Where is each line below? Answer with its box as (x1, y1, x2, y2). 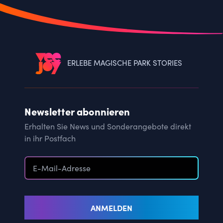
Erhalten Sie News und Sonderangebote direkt (24, 121, 191, 132)
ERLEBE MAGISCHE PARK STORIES (67, 58, 182, 68)
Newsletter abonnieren (24, 104, 130, 118)
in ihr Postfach (24, 133, 76, 144)
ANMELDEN (91, 202, 132, 214)
